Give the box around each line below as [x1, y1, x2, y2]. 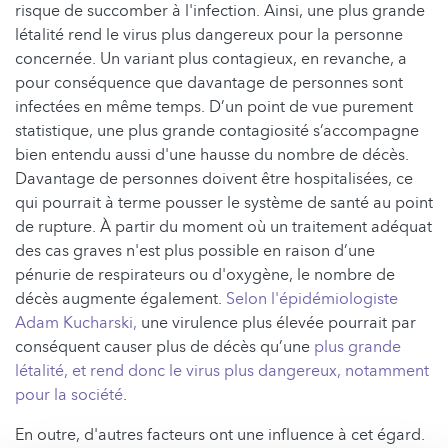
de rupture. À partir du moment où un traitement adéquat [15, 216, 432, 239]
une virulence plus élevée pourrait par [137, 312, 416, 335]
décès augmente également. [15, 288, 226, 311]
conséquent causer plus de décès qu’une [15, 336, 314, 359]
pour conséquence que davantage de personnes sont [15, 72, 403, 95]
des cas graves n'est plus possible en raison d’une [15, 240, 375, 263]
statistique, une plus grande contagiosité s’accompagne [15, 120, 419, 143]
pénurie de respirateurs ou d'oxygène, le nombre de [15, 264, 395, 287]
